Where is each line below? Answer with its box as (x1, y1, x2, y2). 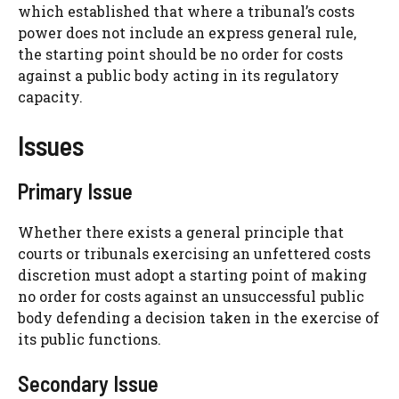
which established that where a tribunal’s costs (18, 2, 354, 21)
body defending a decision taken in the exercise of (18, 308, 379, 328)
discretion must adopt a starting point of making (18, 265, 367, 285)
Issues (18, 129, 84, 162)
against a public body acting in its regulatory (18, 66, 339, 85)
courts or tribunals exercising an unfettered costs (18, 244, 370, 264)
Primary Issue (18, 178, 133, 205)
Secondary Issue (18, 370, 159, 397)
